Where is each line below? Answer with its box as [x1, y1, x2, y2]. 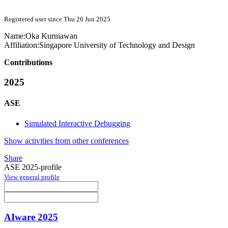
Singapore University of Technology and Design [39, 41, 195, 50]
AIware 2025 [4, 212, 58, 223]
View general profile [4, 173, 60, 181]
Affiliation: [4, 41, 39, 50]
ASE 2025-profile [4, 162, 62, 172]
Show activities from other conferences [4, 136, 129, 145]
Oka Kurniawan [25, 32, 77, 41]
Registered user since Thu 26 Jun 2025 [4, 15, 110, 23]
